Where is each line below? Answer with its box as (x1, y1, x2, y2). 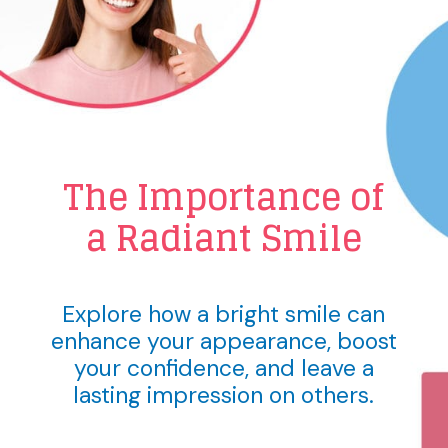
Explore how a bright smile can (62, 299, 386, 330)
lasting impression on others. (73, 380, 375, 411)
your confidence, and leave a (73, 353, 374, 384)
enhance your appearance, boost (50, 326, 397, 357)
